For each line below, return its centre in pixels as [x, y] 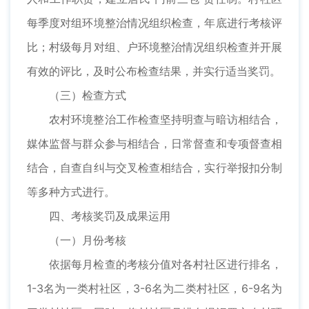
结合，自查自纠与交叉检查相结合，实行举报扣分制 [154, 168]
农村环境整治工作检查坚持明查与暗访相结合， [166, 120]
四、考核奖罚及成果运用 [110, 216]
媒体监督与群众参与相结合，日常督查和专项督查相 [154, 144]
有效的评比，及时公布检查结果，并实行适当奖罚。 [154, 71]
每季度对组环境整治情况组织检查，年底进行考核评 [154, 23]
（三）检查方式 [88, 96]
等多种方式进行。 [71, 192]
